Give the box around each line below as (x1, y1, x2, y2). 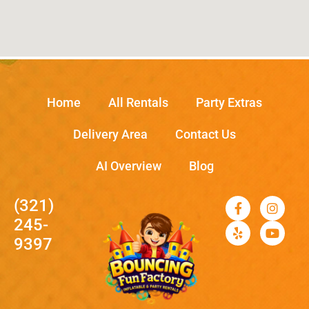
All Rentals (108, 94, 168, 110)
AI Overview (95, 158, 161, 173)
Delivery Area (73, 126, 148, 141)
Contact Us (175, 126, 236, 141)
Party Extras (196, 94, 262, 110)
